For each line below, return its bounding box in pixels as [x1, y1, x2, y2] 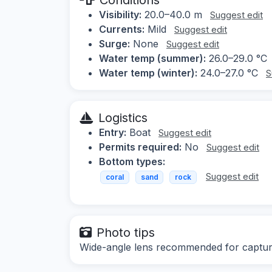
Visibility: [99, 8, 141, 21]
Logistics [98, 110, 148, 125]
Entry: [99, 126, 126, 138]
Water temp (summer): [99, 52, 206, 64]
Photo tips [97, 225, 155, 240]
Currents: [99, 22, 144, 35]
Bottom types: [99, 155, 165, 168]
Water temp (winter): [99, 66, 197, 79]
